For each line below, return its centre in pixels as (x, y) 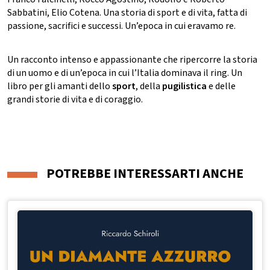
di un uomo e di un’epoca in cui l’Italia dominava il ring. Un (125, 73)
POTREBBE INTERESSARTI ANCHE (145, 173)
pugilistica (184, 86)
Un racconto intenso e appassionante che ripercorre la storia (132, 59)
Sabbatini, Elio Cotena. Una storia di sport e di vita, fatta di (127, 12)
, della (149, 86)
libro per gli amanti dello (60, 86)
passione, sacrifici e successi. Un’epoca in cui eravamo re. (121, 26)
